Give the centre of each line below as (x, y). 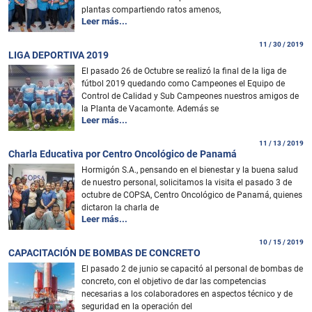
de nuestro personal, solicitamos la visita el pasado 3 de (187, 182)
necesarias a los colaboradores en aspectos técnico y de (187, 294)
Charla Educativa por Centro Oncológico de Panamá (123, 154)
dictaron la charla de (120, 207)
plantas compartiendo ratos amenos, (151, 9)
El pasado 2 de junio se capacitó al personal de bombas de (192, 268)
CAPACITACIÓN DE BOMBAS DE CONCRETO (104, 252)
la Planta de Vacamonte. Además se (150, 108)
